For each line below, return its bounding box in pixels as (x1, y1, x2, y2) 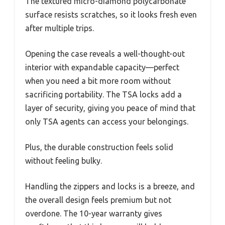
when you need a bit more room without (25, 76, 171, 85)
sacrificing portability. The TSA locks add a (25, 89, 182, 99)
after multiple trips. (25, 23, 94, 33)
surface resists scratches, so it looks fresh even (25, 10, 197, 19)
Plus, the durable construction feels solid (25, 142, 173, 152)
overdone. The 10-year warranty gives (25, 208, 162, 218)
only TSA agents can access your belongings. (25, 117, 188, 126)
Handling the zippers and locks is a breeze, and (25, 181, 195, 191)
